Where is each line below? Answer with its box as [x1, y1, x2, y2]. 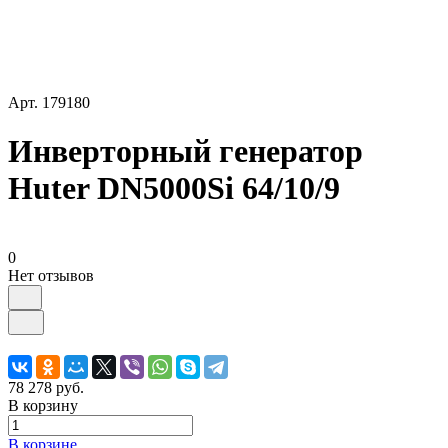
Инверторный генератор [8, 133, 363, 170]
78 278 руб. [8, 378, 84, 396]
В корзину [8, 396, 78, 414]
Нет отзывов [8, 266, 94, 284]
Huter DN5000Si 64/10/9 [8, 170, 340, 207]
